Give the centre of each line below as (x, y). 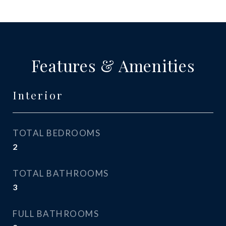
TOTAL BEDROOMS (56, 133)
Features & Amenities (113, 65)
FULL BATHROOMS (56, 214)
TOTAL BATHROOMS (61, 173)
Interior (38, 95)
